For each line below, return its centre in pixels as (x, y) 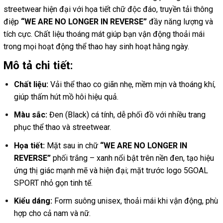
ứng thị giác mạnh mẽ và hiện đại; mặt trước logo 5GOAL (111, 170)
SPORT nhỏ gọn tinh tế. (53, 183)
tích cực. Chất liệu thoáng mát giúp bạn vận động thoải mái (104, 34)
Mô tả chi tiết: (38, 65)
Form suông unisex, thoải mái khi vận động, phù (135, 201)
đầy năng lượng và (180, 21)
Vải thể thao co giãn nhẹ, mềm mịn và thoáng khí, (132, 85)
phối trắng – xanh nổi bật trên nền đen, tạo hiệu (132, 158)
